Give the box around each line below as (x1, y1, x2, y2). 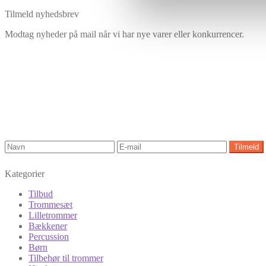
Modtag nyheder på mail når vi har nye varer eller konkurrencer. (5, 29, 244, 40)
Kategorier (5, 169, 45, 179)
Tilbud (28, 189, 53, 199)
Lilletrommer (28, 210, 77, 221)
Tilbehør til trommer (28, 253, 103, 264)
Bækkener (28, 221, 67, 232)
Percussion (28, 232, 69, 242)
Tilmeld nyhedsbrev (5, 9, 79, 20)
